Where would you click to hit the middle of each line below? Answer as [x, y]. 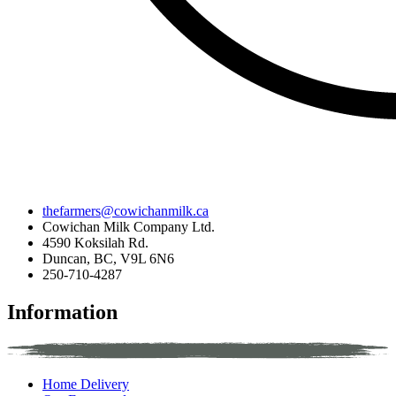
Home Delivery [86, 384]
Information [62, 312]
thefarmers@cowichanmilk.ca [126, 210]
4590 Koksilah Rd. [95, 242]
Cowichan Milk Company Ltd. [129, 226]
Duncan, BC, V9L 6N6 [108, 258]
